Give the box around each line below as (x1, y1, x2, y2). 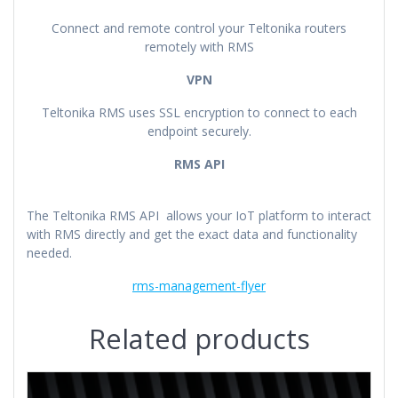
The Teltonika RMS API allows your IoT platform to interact (27, 207, 371, 225)
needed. (27, 244, 72, 262)
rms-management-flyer (132, 277, 266, 295)
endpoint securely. (147, 123, 251, 140)
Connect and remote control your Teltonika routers (52, 20, 346, 37)
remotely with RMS (144, 38, 254, 56)
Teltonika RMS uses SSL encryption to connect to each (41, 104, 357, 122)
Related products (88, 320, 310, 358)
